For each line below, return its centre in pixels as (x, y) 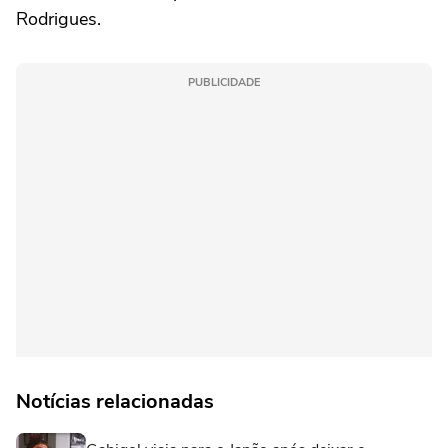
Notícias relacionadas (115, 401)
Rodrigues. (58, 18)
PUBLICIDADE (224, 82)
